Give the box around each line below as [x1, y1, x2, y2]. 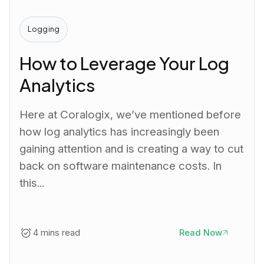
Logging [28, 24, 60, 34]
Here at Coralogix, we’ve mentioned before [19, 107, 242, 121]
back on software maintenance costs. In [19, 159, 222, 173]
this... [19, 176, 45, 190]
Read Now [179, 227, 222, 238]
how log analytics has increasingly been [19, 124, 220, 138]
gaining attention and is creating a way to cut [19, 141, 244, 156]
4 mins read [32, 227, 80, 238]
